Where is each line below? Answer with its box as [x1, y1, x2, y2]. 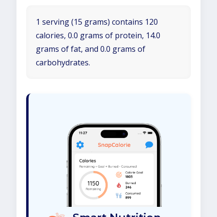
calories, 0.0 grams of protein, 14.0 [36, 30, 160, 41]
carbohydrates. [36, 57, 90, 68]
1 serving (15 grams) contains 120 [36, 16, 158, 27]
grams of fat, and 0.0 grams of [36, 44, 145, 54]
